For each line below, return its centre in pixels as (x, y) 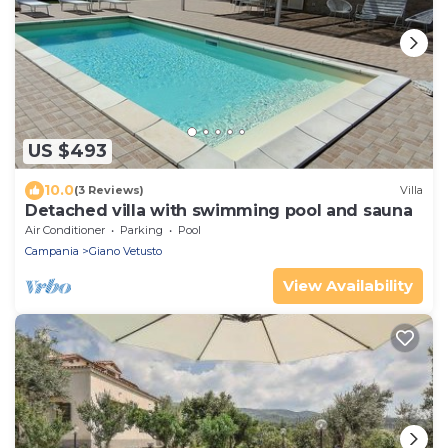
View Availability (348, 285)
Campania (52, 250)
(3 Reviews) (109, 190)
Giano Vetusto (125, 250)
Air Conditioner (65, 229)
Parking (141, 229)
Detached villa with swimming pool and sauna (219, 210)
